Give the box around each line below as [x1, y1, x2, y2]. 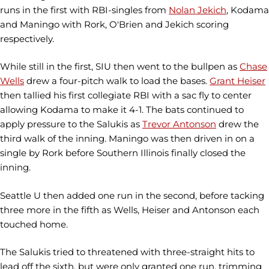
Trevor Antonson [142, 118, 216, 130]
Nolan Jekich [169, 4, 226, 16]
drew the [216, 118, 259, 130]
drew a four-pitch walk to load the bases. [24, 75, 210, 87]
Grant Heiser [210, 75, 265, 87]
